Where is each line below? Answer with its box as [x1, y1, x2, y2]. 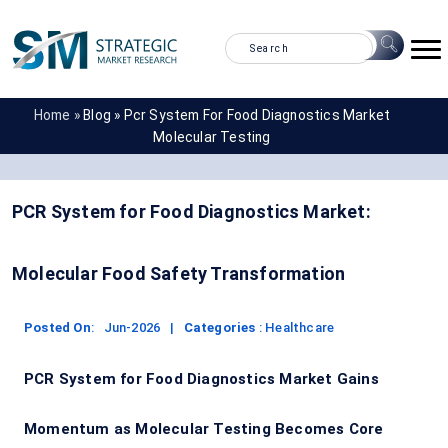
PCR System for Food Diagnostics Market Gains [24, 369, 379, 388]
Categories [183, 319, 256, 335]
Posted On [24, 319, 91, 335]
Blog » [83, 106, 124, 123]
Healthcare [265, 319, 335, 335]
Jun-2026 [103, 319, 161, 335]
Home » [33, 106, 80, 123]
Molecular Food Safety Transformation [12, 262, 346, 284]
